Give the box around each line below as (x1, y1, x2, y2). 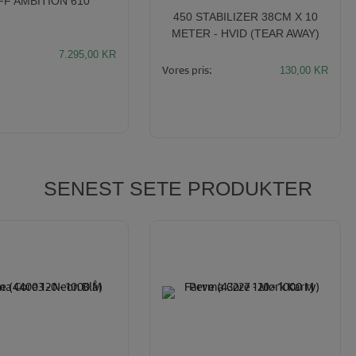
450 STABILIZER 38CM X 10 (172, 10, 318, 24)
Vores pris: (162, 61, 212, 78)
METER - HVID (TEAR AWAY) (171, 27, 319, 41)
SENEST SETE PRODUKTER (44, 177, 312, 200)
